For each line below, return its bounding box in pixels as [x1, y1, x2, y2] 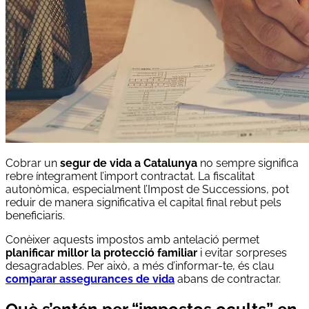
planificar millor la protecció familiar [6, 246, 197, 259]
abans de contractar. [175, 272, 281, 286]
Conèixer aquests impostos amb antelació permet [6, 232, 259, 246]
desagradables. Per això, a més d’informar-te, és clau [6, 259, 275, 272]
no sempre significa [197, 156, 299, 170]
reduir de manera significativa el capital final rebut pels [6, 195, 281, 209]
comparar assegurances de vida [6, 272, 175, 286]
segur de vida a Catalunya [60, 156, 197, 170]
